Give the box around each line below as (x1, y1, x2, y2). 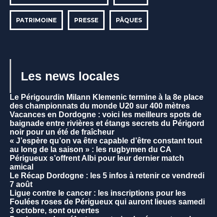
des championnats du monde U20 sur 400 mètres (10, 101, 190, 110)
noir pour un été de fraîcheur (10, 127, 114, 136)
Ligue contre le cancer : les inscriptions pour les (10, 188, 186, 197)
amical (10, 162, 33, 171)
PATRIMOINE (16, 16, 57, 24)
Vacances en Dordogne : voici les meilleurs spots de (10, 110, 201, 119)
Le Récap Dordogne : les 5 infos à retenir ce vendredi (10, 171, 204, 180)
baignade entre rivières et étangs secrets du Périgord (10, 119, 204, 127)
